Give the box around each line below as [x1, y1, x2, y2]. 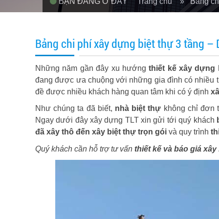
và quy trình [167, 128, 211, 136]
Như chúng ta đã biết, [35, 104, 115, 112]
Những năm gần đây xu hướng [35, 64, 149, 72]
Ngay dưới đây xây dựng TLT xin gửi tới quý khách [35, 116, 217, 124]
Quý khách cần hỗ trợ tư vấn [35, 145, 134, 153]
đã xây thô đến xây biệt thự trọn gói [35, 128, 167, 136]
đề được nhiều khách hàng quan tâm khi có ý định [35, 88, 211, 96]
